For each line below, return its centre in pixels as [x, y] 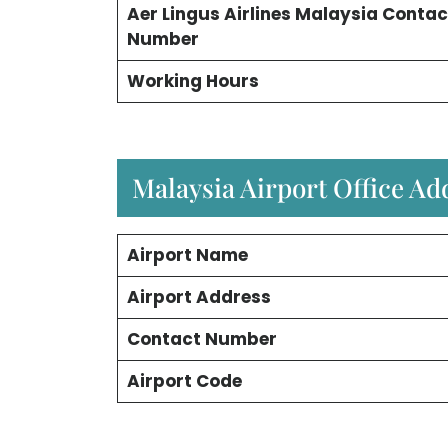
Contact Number [201, 338]
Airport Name [187, 254]
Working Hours [192, 81]
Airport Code [184, 380]
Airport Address [198, 296]
